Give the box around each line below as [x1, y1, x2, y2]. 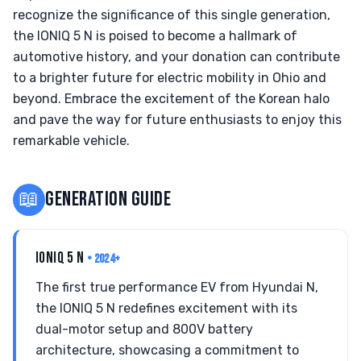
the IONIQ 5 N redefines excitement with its [35, 301, 297, 316]
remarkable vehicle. [13, 133, 130, 148]
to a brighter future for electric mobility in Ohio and [13, 70, 326, 85]
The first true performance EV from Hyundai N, [35, 280, 318, 295]
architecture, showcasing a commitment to [35, 342, 299, 358]
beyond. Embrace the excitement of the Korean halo [13, 91, 330, 106]
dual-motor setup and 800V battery [35, 322, 253, 337]
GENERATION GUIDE [45, 187, 172, 212]
